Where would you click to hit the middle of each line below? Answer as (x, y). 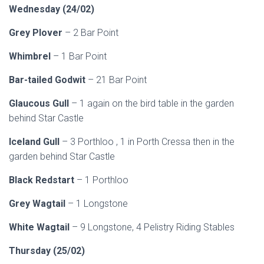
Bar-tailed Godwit (48, 80)
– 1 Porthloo (103, 180)
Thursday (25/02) (47, 251)
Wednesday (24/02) (52, 9)
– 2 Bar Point (92, 33)
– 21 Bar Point (118, 80)
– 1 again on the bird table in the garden (153, 103)
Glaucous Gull (40, 103)
